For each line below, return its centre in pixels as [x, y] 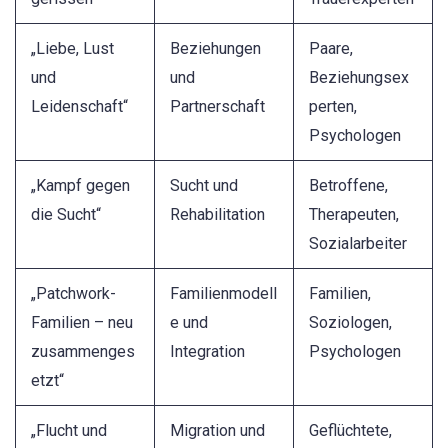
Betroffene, [348, 186]
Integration [207, 352]
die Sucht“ [66, 215]
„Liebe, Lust [72, 49]
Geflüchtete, [350, 431]
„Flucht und [69, 431]
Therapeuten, [354, 215]
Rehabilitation [217, 215]
